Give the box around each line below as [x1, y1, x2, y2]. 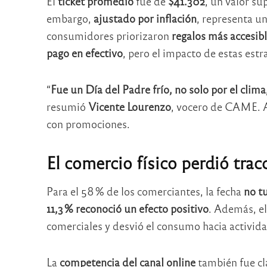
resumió [46, 99, 88, 113]
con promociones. [46, 116, 130, 131]
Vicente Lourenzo [88, 99, 171, 113]
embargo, [46, 11, 94, 26]
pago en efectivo [46, 46, 123, 60]
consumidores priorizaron [46, 29, 172, 43]
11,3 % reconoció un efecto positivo [46, 201, 209, 216]
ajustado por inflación [93, 11, 197, 26]
